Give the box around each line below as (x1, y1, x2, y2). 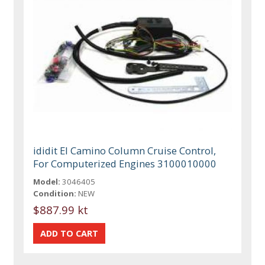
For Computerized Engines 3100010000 (33, 156, 217, 170)
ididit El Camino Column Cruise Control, (33, 143, 216, 157)
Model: (33, 176, 61, 187)
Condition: (33, 188, 77, 199)
